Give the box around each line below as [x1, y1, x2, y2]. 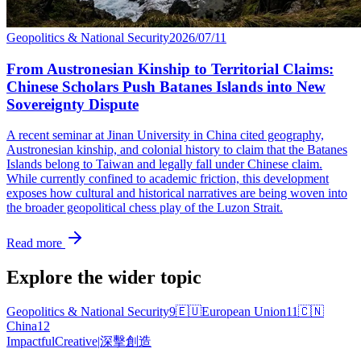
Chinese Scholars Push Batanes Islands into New [6, 77, 326, 95]
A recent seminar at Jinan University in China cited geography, [6, 128, 324, 143]
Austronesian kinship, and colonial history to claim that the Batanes [6, 143, 347, 157]
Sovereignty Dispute [6, 95, 139, 113]
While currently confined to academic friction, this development [6, 172, 329, 186]
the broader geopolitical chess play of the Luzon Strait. [6, 201, 283, 215]
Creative [55, 334, 98, 349]
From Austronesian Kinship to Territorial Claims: [6, 60, 334, 77]
